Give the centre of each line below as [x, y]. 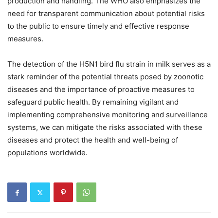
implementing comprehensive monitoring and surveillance [108, 115]
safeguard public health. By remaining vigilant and [93, 102]
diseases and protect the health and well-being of [93, 140]
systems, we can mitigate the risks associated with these [105, 127]
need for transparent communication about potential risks [106, 13]
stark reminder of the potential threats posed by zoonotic [105, 77]
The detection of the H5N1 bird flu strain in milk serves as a [109, 64]
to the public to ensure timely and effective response [98, 26]
